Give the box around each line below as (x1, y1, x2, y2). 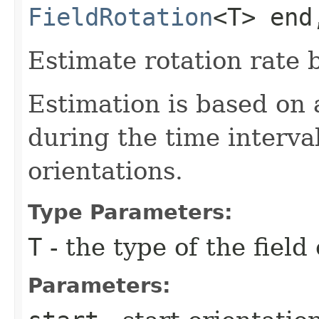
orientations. (28, 156, 183, 185)
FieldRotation (28, 2, 213, 31)
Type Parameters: (28, 199, 233, 224)
